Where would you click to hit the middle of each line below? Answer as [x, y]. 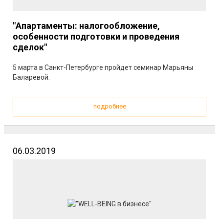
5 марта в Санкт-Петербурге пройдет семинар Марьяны [103, 67]
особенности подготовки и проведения [96, 36]
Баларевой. [31, 77]
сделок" [30, 47]
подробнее [109, 106]
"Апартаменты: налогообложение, [86, 26]
